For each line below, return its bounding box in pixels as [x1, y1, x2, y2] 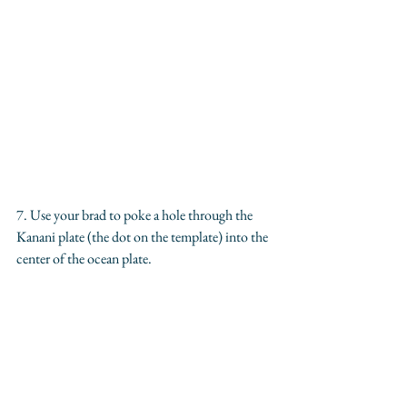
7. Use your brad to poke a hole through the [16, 204, 255, 224]
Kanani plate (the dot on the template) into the [16, 226, 271, 246]
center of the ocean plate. [16, 248, 154, 268]
